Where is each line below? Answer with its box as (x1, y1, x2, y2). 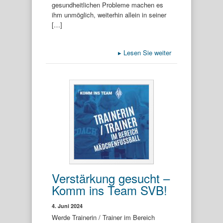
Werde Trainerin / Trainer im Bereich (52, 212, 155, 222)
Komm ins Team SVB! (52, 181, 167, 199)
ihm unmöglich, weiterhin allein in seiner (52, 10, 166, 19)
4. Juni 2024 (52, 202, 83, 210)
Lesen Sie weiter (121, 47, 171, 57)
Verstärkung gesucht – (52, 169, 170, 187)
